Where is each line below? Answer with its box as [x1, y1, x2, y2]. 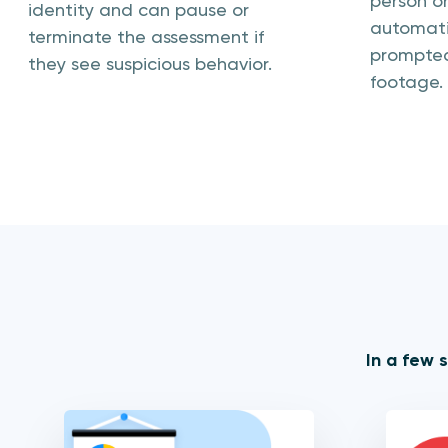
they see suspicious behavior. [28, 53, 272, 74]
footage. [370, 71, 443, 92]
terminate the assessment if [28, 26, 264, 47]
